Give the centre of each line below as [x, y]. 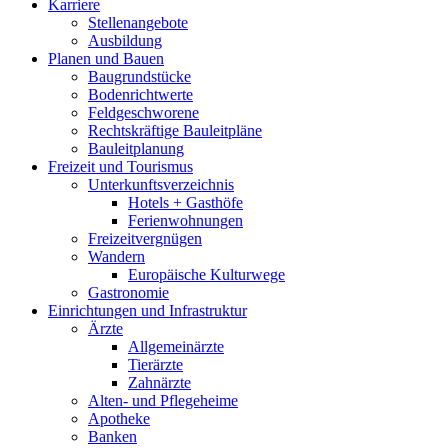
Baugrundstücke [139, 76]
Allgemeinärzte [176, 346]
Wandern [116, 256]
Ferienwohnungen [185, 220]
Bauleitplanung [136, 148]
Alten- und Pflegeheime [163, 400]
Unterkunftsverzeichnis [161, 184]
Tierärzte [155, 364]
